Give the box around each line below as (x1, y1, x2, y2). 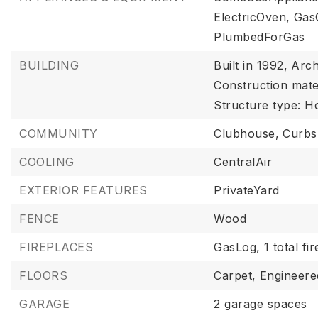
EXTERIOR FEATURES (19, 183, 148, 197)
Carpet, (214, 268, 256, 283)
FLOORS (19, 268, 67, 283)
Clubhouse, (214, 126, 280, 141)
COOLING (19, 155, 75, 169)
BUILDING (19, 58, 79, 72)
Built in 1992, (214, 58, 288, 72)
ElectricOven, (214, 10, 290, 24)
